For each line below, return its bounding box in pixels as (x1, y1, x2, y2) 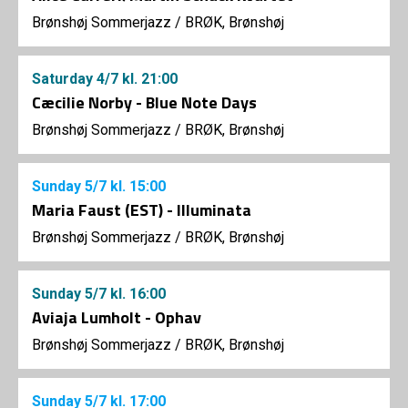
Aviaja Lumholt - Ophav (32, 305, 201, 331)
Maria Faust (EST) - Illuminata (32, 198, 251, 223)
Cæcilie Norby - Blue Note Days (32, 90, 257, 116)
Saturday (32, 70, 97, 88)
